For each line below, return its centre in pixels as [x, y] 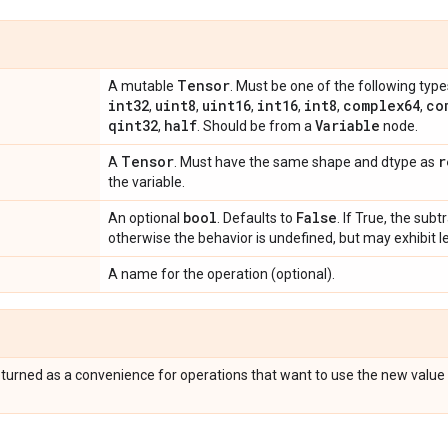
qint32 [133, 125]
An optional [145, 218]
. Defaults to [256, 218]
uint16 [226, 105]
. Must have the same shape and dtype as [306, 162]
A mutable [142, 86]
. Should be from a [256, 126]
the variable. [146, 182]
